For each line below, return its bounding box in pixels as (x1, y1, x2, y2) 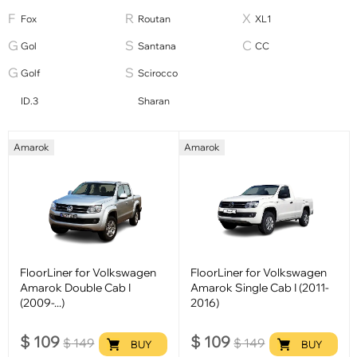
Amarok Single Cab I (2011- (190, 279, 330, 295)
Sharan (137, 94, 170, 107)
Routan (137, 12, 171, 25)
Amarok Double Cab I (20, 279, 131, 295)
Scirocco (137, 67, 178, 80)
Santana (137, 40, 176, 53)
